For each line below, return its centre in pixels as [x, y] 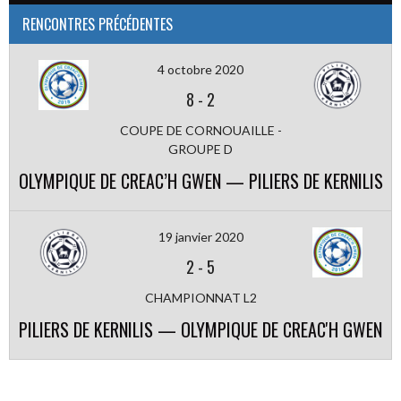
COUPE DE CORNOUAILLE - [200, 130]
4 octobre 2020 [200, 69]
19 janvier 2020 [200, 237]
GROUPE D [200, 149]
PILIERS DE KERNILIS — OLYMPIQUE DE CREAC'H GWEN [200, 329]
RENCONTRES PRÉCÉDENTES [98, 24]
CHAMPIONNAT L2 [200, 298]
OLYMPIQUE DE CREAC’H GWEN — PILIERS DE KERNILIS [200, 181]
